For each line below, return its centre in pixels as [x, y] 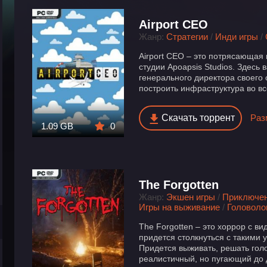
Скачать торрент [198, 118]
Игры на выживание [180, 207]
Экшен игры [191, 197]
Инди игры [237, 37]
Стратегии [187, 37]
